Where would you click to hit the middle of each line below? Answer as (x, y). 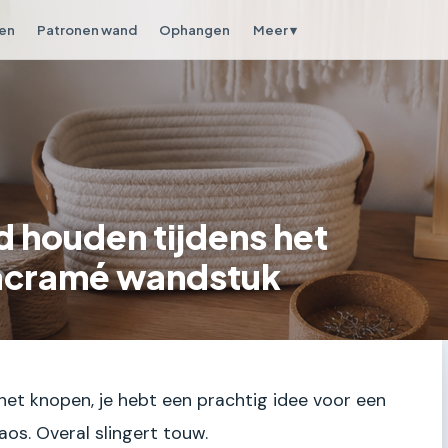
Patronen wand (86, 29)
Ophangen (195, 29)
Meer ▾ (274, 29)
